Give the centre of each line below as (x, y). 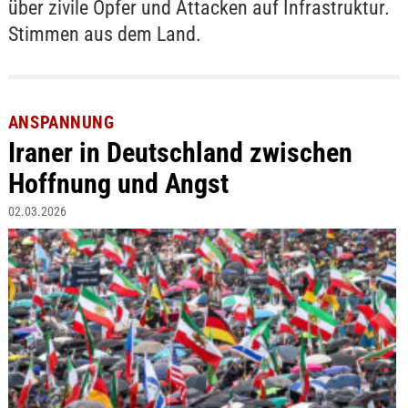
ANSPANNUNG (61, 122)
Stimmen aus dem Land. (104, 34)
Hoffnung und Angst (118, 183)
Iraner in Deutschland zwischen (180, 152)
